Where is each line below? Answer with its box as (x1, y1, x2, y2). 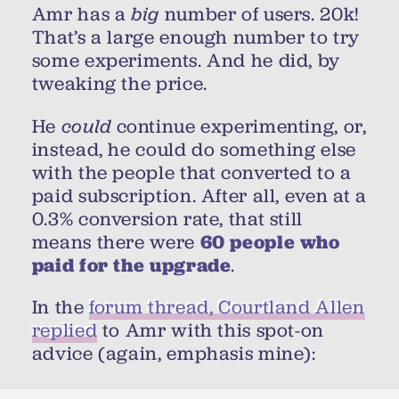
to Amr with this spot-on (97, 318, 325, 344)
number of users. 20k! (159, 2, 360, 28)
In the (31, 295, 90, 321)
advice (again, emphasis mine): (31, 341, 316, 367)
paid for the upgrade (31, 252, 232, 277)
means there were (31, 229, 200, 255)
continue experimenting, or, (110, 113, 367, 139)
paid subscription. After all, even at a (31, 183, 367, 208)
